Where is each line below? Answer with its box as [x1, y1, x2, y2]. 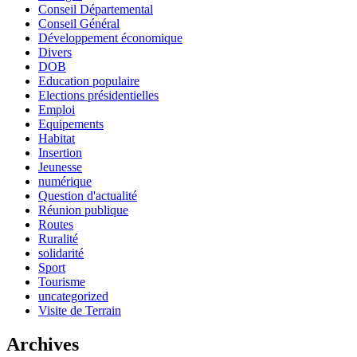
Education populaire [38, 73, 139, 88]
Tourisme [38, 274, 85, 288]
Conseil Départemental [38, 2, 153, 16]
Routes [38, 217, 73, 231]
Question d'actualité [38, 188, 137, 202]
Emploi [38, 102, 75, 116]
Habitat [38, 131, 75, 145]
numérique [38, 174, 92, 188]
